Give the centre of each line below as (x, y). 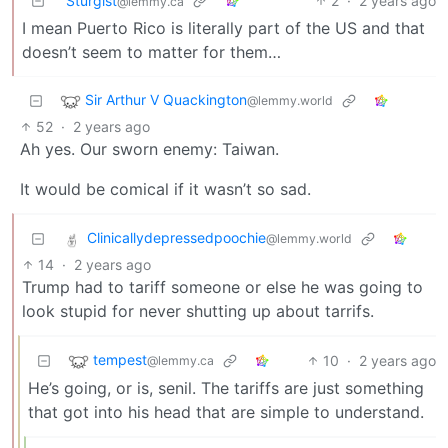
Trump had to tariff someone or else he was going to (222, 286)
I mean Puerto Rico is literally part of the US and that (223, 27)
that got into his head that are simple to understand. (226, 411)
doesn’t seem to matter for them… (151, 51)
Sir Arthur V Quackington (166, 99)
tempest (120, 359)
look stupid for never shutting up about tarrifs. (198, 310)
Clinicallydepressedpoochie (176, 237)
